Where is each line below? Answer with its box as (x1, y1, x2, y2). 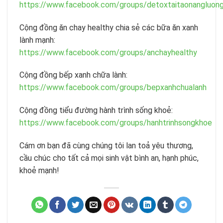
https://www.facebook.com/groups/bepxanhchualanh (19, 83, 207, 93)
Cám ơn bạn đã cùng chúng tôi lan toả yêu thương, (19, 140, 193, 150)
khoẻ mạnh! (19, 165, 59, 175)
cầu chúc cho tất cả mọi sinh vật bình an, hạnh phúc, (19, 153, 199, 163)
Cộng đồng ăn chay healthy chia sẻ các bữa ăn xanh (19, 22, 198, 32)
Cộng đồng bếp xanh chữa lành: (19, 70, 127, 80)
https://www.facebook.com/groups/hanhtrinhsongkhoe (19, 118, 212, 128)
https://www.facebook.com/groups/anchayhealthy (19, 47, 197, 57)
